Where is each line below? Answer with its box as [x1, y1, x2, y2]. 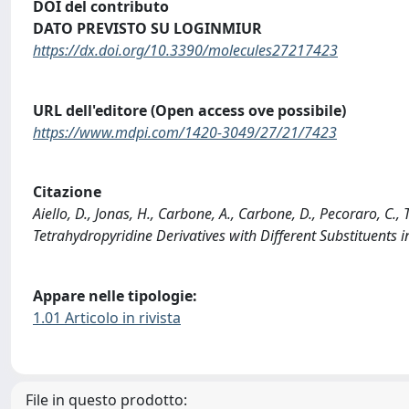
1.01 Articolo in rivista [33, 307, 181, 328]
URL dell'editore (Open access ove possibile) [33, 100, 346, 121]
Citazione [33, 182, 101, 203]
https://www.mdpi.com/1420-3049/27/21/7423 [33, 121, 337, 142]
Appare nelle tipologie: [33, 285, 197, 306]
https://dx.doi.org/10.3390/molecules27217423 [33, 40, 338, 61]
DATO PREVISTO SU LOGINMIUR [33, 18, 262, 39]
